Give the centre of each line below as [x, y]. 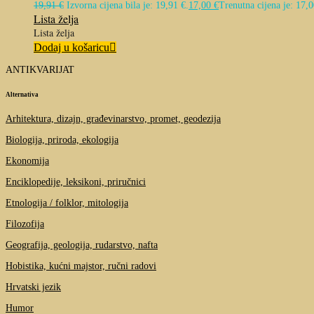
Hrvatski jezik [33, 287]
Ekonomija [27, 161]
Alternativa [22, 95]
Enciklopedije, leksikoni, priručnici [76, 182]
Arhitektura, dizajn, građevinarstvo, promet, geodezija [113, 118]
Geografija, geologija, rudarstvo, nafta [82, 245]
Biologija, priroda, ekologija [62, 139]
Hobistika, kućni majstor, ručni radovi [81, 266]
